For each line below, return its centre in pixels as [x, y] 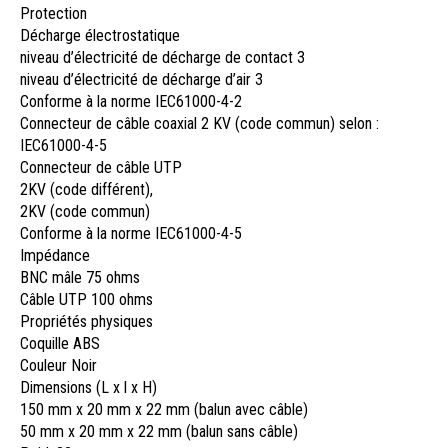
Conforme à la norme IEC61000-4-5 [131, 234]
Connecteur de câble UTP [101, 168]
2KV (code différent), [86, 190]
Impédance [55, 256]
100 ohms [122, 300]
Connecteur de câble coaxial [110, 124]
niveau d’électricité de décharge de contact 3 [162, 58]
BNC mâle [53, 278]
